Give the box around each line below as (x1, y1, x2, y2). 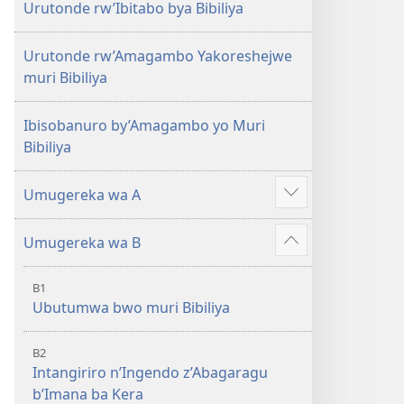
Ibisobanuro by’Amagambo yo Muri (23, 115, 265, 135)
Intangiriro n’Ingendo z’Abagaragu (32, 363, 268, 382)
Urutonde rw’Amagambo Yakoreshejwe (23, 46, 292, 66)
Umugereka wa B (23, 233, 141, 252)
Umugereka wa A (23, 185, 141, 205)
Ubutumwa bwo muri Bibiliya (32, 298, 230, 317)
